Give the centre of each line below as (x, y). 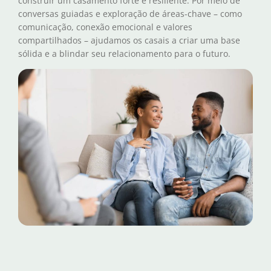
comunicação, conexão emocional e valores (105, 27)
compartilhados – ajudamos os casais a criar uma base (129, 40)
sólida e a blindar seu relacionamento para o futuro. (124, 53)
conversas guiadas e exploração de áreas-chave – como (130, 13)
